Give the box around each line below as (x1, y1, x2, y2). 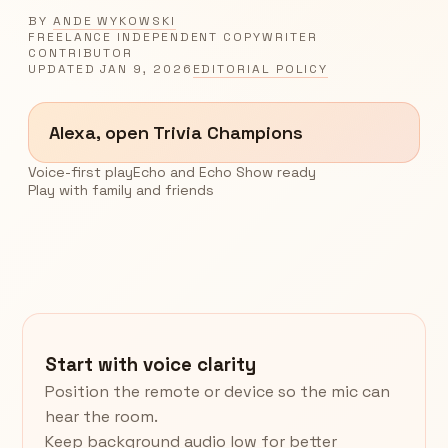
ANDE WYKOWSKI (52, 12, 176, 29)
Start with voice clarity (45, 352, 256, 376)
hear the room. (45, 405, 158, 427)
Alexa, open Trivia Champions (49, 120, 303, 144)
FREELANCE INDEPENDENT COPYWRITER (28, 28, 318, 45)
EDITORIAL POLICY (192, 60, 329, 77)
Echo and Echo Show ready (133, 162, 316, 181)
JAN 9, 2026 (100, 60, 193, 77)
